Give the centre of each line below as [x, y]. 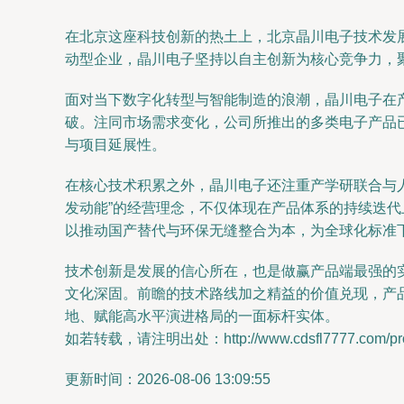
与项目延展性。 [115, 145]
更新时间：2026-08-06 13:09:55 [168, 379]
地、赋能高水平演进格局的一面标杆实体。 [202, 316]
